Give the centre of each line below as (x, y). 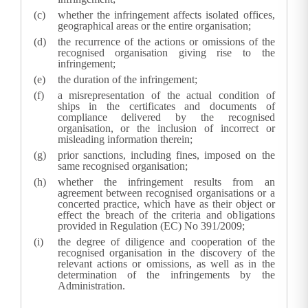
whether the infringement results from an (166, 182)
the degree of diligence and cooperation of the (166, 242)
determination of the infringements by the (166, 275)
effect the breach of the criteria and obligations (166, 215)
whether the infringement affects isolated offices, (166, 15)
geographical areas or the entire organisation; (154, 26)
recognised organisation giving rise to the (166, 53)
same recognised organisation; (122, 166)
